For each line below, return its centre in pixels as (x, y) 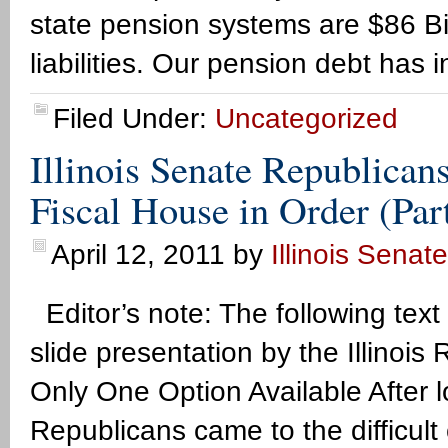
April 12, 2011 (138, 254)
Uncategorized (306, 118)
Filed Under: (134, 118)
